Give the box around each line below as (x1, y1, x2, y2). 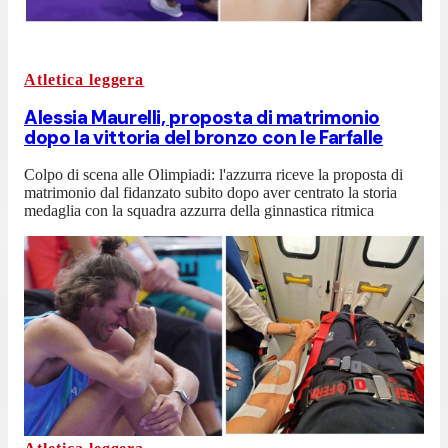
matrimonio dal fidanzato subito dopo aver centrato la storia (24, 184, 397, 202)
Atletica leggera (24, 70, 145, 88)
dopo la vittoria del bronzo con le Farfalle (24, 124, 383, 150)
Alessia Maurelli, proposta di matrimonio (24, 104, 381, 130)
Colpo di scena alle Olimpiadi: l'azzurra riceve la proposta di (24, 166, 403, 184)
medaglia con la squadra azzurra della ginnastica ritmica (24, 202, 374, 220)
